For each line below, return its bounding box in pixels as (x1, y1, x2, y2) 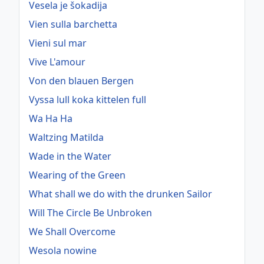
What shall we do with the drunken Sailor (29, 187, 212, 201)
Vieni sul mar (29, 37, 87, 50)
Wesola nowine (29, 244, 97, 258)
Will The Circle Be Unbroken (29, 206, 152, 220)
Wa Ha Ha (29, 112, 72, 126)
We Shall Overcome (29, 225, 115, 239)
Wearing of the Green (29, 169, 126, 182)
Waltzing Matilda (29, 131, 104, 144)
